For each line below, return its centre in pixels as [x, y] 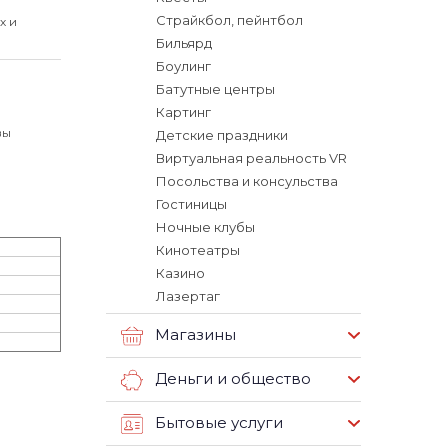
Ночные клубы [205, 227]
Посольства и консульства [247, 181]
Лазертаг [188, 296]
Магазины [195, 335]
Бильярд [184, 43]
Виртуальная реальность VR [251, 158]
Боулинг [183, 66]
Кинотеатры [198, 250]
